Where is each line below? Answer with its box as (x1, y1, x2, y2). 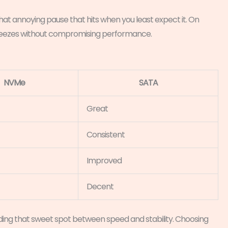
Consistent (87, 128, 125, 140)
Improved (87, 154, 122, 166)
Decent (87, 180, 113, 192)
